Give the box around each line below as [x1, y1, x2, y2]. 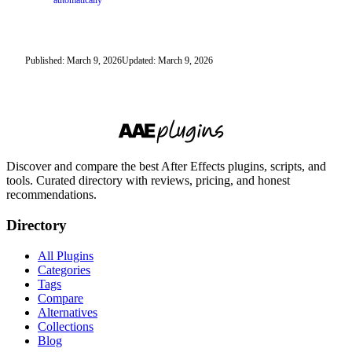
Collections [38, 319, 93, 333]
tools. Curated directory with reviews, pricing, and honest [6, 174, 290, 188]
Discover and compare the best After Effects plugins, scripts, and [6, 159, 326, 174]
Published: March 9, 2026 [25, 55, 122, 67]
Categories [38, 262, 90, 277]
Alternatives [38, 305, 97, 319]
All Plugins [38, 248, 93, 262]
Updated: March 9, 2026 [122, 55, 213, 67]
